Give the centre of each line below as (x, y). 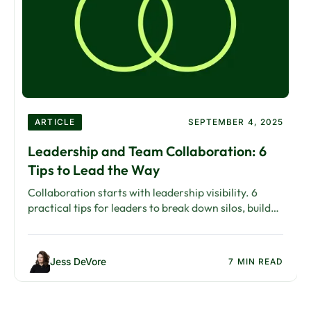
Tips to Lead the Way (94, 170)
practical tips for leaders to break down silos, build (150, 208)
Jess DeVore (78, 261)
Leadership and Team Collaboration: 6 (148, 151)
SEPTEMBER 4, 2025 (236, 123)
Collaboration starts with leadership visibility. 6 (143, 193)
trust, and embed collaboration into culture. (133, 223)
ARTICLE (55, 123)
